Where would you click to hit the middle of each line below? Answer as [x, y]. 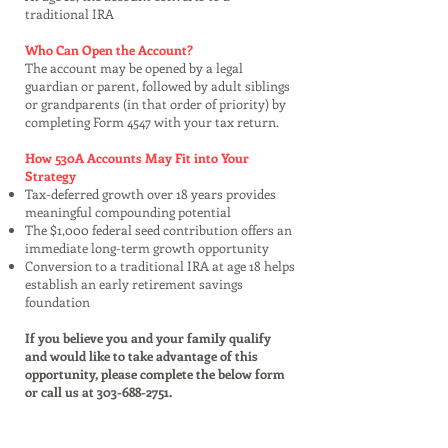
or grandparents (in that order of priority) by [155, 103]
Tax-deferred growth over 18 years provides [150, 193]
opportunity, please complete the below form [155, 373]
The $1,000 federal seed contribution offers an [158, 229]
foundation [57, 301]
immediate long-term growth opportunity [147, 247]
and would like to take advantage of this [141, 355]
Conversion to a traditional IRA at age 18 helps [160, 265]
